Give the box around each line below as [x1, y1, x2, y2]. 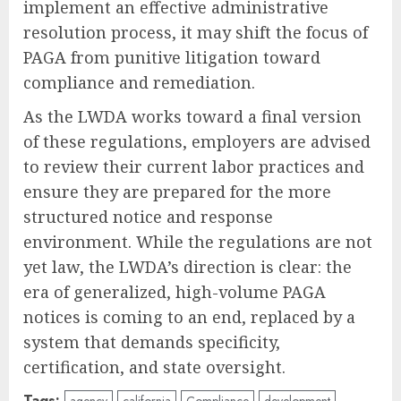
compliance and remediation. [23, 71, 255, 93]
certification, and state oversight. [23, 355, 286, 378]
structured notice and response [23, 205, 273, 227]
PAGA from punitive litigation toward [23, 46, 320, 68]
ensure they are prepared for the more [23, 180, 331, 202]
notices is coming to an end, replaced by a [23, 305, 355, 328]
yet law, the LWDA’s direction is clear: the [23, 255, 352, 277]
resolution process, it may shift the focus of [23, 21, 368, 43]
